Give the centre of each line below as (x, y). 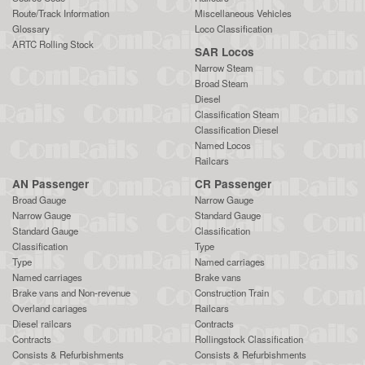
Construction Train (232, 292)
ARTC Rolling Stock (53, 44)
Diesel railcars (42, 323)
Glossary (31, 28)
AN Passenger (51, 183)
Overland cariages (50, 308)
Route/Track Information (61, 13)
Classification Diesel (237, 129)
